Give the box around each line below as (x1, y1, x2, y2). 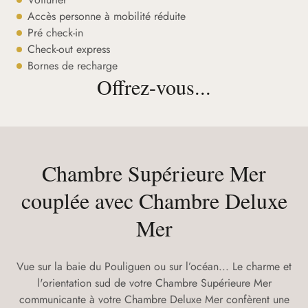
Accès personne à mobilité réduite (27, 8, 186, 24)
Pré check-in (27, 25, 83, 41)
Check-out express (27, 41, 110, 57)
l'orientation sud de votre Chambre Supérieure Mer (36, 275, 272, 291)
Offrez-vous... (97, 73, 211, 100)
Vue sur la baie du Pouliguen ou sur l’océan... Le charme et (16, 258, 291, 274)
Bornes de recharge (27, 58, 118, 74)
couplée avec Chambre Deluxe (21, 186, 287, 215)
